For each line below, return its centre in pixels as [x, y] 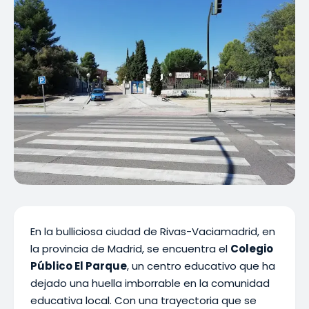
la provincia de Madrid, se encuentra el [130, 249]
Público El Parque [79, 266]
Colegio [252, 249]
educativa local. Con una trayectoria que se [143, 300]
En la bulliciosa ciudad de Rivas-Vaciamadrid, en [153, 231]
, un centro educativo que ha [201, 266]
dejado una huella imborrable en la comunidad [150, 283]
